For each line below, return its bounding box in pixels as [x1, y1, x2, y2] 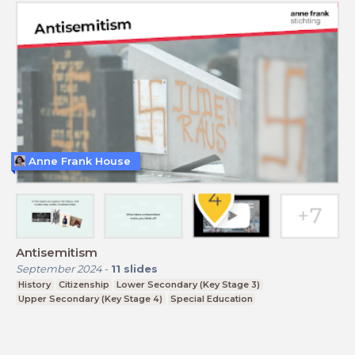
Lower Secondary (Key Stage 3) [116, 279, 261, 291]
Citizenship [58, 279, 109, 291]
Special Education [170, 293, 253, 305]
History [18, 279, 52, 291]
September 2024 [16, 262, 102, 276]
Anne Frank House [29, 154, 131, 167]
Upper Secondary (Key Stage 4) [18, 293, 163, 305]
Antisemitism [16, 245, 97, 261]
